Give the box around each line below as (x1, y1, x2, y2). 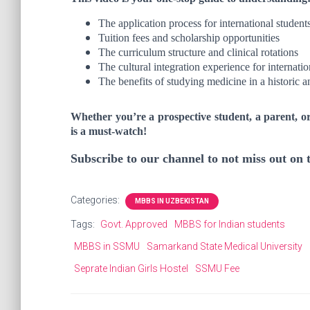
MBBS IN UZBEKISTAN (135, 197, 209, 205)
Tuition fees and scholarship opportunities (98, 32, 280, 44)
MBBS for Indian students (174, 219, 285, 230)
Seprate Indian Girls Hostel (74, 263, 188, 274)
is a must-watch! (71, 125, 147, 137)
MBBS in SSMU (74, 241, 140, 252)
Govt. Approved (100, 219, 167, 230)
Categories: (71, 194, 122, 206)
